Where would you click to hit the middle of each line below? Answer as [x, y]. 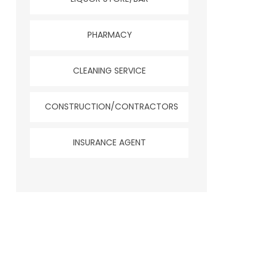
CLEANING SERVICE [110, 70]
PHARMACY [109, 34]
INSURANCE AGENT [110, 142]
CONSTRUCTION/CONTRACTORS [111, 106]
